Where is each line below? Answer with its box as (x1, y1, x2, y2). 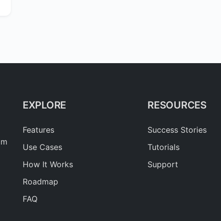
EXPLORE (23, 99, 66, 111)
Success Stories (147, 125, 207, 135)
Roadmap (23, 177, 58, 187)
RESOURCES (147, 99, 207, 111)
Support (147, 159, 179, 170)
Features (23, 125, 54, 135)
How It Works (23, 159, 73, 170)
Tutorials (147, 142, 180, 152)
